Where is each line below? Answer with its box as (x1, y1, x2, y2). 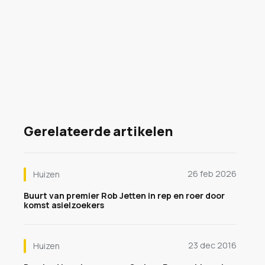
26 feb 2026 (188, 168, 237, 179)
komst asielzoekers (24, 199, 104, 211)
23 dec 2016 (188, 240, 237, 251)
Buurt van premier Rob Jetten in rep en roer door (24, 190, 225, 201)
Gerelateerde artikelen (24, 122, 173, 140)
